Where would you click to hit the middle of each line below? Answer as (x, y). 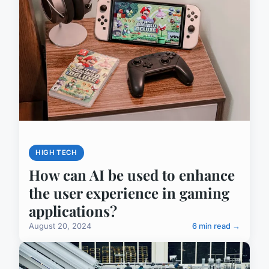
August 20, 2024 (60, 226)
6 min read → (216, 226)
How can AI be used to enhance (132, 175)
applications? (73, 211)
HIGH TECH (56, 153)
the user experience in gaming (129, 193)
